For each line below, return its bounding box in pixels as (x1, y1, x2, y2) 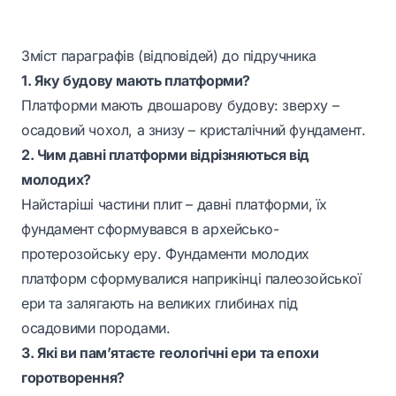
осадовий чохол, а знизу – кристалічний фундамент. (21, 121, 366, 139)
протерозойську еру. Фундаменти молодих (21, 245, 309, 263)
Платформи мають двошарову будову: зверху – (21, 96, 339, 114)
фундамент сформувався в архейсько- (21, 220, 279, 238)
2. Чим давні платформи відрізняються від (21, 146, 309, 164)
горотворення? (21, 369, 125, 386)
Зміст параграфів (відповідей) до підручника (21, 47, 316, 65)
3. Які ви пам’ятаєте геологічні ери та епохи (21, 344, 319, 362)
